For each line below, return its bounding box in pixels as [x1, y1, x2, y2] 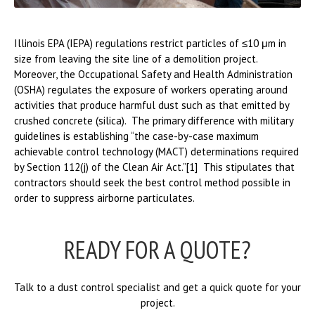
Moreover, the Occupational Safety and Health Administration [14, 67, 292, 82]
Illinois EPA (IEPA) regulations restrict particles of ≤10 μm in [14, 37, 286, 51]
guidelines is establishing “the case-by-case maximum [14, 129, 259, 143]
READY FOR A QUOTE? [64, 233, 251, 266]
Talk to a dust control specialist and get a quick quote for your [14, 281, 301, 295]
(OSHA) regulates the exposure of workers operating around [14, 83, 288, 97]
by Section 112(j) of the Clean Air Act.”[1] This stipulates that [14, 160, 295, 174]
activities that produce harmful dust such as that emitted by [14, 98, 289, 112]
